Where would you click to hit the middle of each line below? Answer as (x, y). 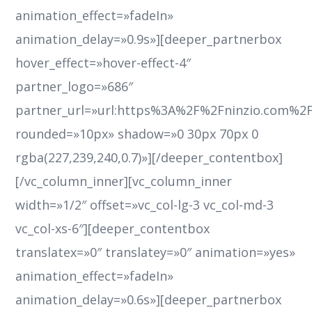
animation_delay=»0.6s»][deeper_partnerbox (149, 300)
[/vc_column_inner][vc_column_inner (124, 181)
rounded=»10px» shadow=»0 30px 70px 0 (137, 134)
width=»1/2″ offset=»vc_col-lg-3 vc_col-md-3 (145, 205)
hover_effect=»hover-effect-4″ (103, 63)
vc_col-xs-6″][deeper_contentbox (113, 229)
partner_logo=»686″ (75, 87)
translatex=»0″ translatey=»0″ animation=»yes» (156, 252)
